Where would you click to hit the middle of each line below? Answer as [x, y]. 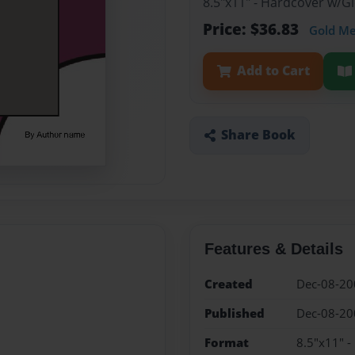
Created [228, 284]
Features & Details [273, 248]
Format [226, 343]
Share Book [258, 135]
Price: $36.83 [253, 29]
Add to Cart [273, 71]
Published [234, 313]
